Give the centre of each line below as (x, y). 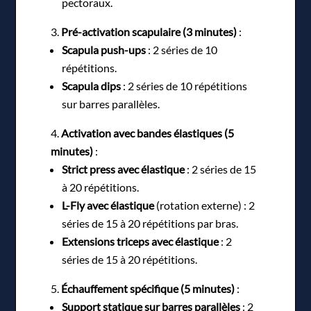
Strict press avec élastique (124, 169)
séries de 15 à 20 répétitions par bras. (150, 223)
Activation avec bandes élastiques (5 (148, 133)
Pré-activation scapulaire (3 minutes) (149, 31)
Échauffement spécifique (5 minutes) (148, 288)
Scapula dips (92, 85)
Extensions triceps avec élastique (141, 241)
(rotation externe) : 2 (205, 205)
